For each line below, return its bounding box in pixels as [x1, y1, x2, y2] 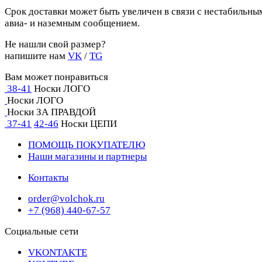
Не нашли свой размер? [5, 39, 106, 50]
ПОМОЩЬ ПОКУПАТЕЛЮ [28, 139, 145, 151]
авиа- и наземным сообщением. [5, 18, 140, 29]
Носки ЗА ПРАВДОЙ [7, 106, 96, 118]
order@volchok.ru [28, 193, 105, 205]
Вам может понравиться [5, 71, 108, 83]
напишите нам [5, 50, 68, 62]
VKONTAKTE [28, 247, 87, 258]
